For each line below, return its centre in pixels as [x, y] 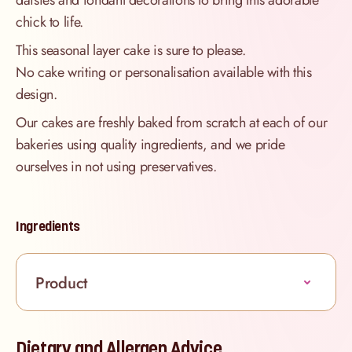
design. [37, 95]
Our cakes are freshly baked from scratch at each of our [172, 123]
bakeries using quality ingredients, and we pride [150, 145]
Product [62, 284]
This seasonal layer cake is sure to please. [131, 51]
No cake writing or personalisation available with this [164, 73]
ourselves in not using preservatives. [116, 167]
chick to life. [49, 22]
